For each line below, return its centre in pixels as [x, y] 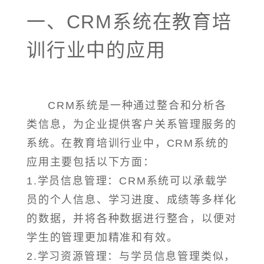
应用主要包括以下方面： [91, 162]
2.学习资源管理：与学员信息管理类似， [131, 257]
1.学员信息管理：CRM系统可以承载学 [128, 181]
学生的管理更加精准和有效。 [103, 238]
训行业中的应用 [96, 50]
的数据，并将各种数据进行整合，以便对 [132, 219]
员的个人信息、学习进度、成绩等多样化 [132, 200]
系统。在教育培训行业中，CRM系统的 [128, 143]
